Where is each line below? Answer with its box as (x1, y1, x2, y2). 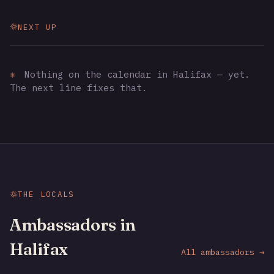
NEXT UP (18, 21, 57, 32)
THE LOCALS (18, 189, 75, 199)
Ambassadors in (10, 214, 136, 235)
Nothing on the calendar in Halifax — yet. (18, 67, 250, 80)
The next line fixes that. (10, 81, 147, 94)
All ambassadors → (181, 246, 264, 258)
